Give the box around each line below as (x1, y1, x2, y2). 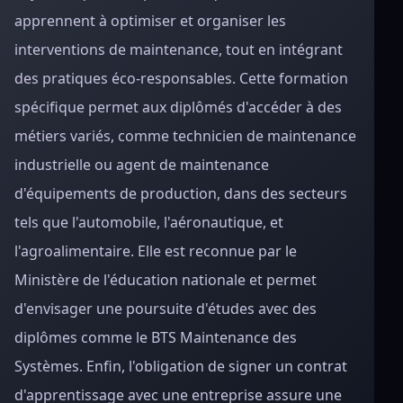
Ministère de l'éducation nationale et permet (14, 270, 317, 290)
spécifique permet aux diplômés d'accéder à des (14, 97, 342, 117)
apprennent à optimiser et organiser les (14, 11, 286, 31)
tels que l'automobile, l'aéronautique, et (14, 212, 283, 232)
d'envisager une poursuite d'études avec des (14, 299, 317, 318)
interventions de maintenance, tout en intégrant (14, 40, 343, 59)
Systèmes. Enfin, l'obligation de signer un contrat (14, 356, 347, 376)
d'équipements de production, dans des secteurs (14, 184, 347, 203)
